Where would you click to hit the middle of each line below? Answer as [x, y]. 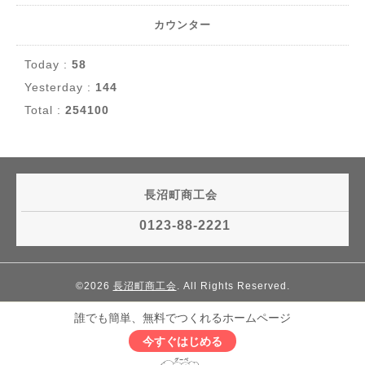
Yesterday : [60, 87]
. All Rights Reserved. [233, 286]
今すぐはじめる [182, 341]
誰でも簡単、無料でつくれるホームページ [182, 318]
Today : [48, 64]
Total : [45, 110]
